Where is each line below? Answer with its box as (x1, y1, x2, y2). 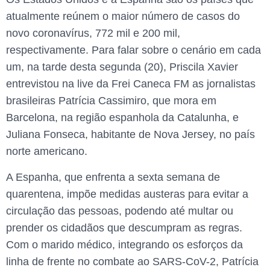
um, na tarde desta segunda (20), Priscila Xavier (6, 61, 238, 74)
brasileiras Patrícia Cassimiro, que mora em (6, 95, 216, 107)
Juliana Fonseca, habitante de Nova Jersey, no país (6, 128, 255, 141)
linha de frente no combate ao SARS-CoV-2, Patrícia (6, 255, 259, 268)
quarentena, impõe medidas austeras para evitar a (6, 187, 248, 200)
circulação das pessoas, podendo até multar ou (6, 204, 233, 217)
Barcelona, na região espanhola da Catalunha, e (6, 111, 239, 124)
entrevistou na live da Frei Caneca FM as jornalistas (6, 78, 256, 90)
